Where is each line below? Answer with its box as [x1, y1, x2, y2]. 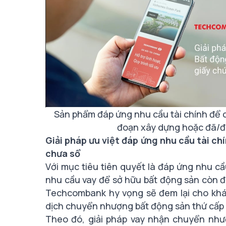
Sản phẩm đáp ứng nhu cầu [54, 107, 171, 120]
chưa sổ [45, 147, 80, 159]
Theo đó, [45, 212, 88, 225]
